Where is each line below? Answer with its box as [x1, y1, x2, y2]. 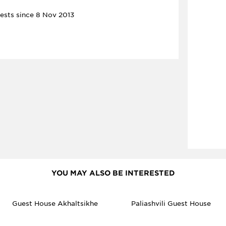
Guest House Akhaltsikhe [12, 200, 98, 207]
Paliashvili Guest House [131, 200, 211, 207]
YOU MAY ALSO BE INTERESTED [51, 169, 175, 177]
